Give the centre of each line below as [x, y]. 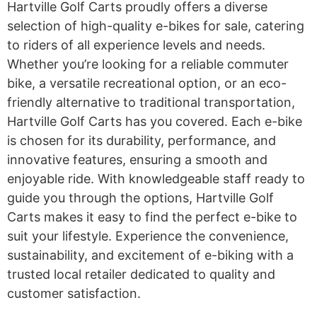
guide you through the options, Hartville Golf [140, 197]
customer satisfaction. [74, 293]
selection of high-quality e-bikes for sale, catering [156, 25]
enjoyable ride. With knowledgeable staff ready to [156, 178]
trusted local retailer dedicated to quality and [141, 274]
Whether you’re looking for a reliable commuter [148, 64]
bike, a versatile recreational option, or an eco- [147, 83]
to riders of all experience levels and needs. [136, 45]
